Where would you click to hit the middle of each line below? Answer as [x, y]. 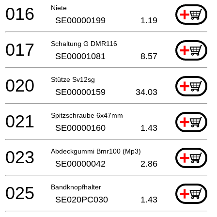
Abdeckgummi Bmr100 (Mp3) [96, 151]
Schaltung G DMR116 [84, 43]
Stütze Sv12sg [73, 79]
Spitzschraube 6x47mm [87, 115]
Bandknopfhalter [76, 187]
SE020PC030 [82, 199]
